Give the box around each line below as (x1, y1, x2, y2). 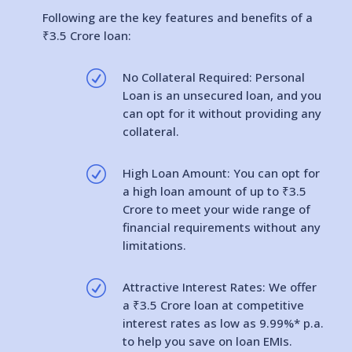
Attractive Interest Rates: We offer (122, 279, 317, 295)
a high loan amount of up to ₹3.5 (122, 183, 306, 199)
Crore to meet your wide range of (122, 201, 310, 217)
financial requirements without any (122, 219, 321, 235)
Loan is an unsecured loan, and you (122, 87, 321, 103)
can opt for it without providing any (122, 105, 321, 121)
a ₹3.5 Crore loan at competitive (122, 297, 304, 313)
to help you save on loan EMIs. (122, 333, 292, 349)
